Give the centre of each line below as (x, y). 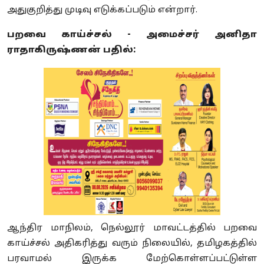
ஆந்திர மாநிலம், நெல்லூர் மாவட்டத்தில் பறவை (132, 229)
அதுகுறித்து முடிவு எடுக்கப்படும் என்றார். (102, 11)
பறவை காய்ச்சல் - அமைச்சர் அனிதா (132, 35)
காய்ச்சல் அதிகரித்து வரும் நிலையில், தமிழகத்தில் (132, 244)
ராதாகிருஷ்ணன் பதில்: (71, 51)
